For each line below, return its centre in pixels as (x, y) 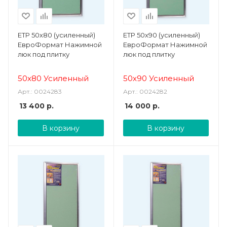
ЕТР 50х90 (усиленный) (161, 35)
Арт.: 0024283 (40, 91)
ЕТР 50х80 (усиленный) (56, 35)
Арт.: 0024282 (145, 91)
